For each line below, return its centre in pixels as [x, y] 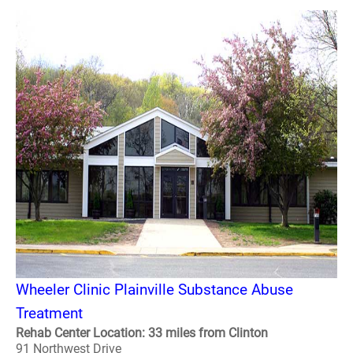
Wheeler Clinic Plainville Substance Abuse [154, 290]
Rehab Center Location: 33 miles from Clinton [142, 333]
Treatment [49, 313]
